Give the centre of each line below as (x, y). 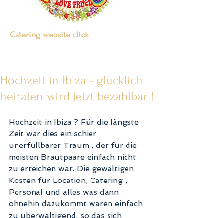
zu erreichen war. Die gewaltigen (73, 169)
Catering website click (49, 35)
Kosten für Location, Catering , (69, 180)
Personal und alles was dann (65, 192)
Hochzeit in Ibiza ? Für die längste (75, 122)
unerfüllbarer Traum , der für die (74, 145)
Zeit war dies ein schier (54, 134)
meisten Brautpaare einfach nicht (74, 157)
